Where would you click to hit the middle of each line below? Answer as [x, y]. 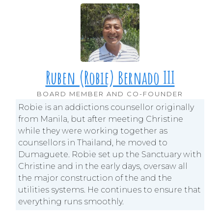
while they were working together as [93, 131]
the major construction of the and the [95, 178]
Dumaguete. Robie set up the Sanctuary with [110, 154]
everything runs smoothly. [71, 201]
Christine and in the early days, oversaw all [103, 166]
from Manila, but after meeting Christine [101, 119]
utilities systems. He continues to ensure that [110, 190]
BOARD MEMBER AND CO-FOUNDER [110, 94]
